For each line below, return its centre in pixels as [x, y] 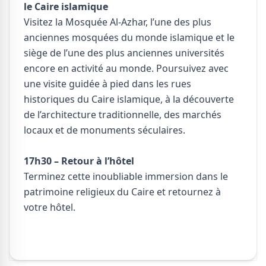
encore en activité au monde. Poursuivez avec [126, 69]
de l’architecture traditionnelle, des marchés [123, 115]
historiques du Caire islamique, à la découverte [129, 99]
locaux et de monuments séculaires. [104, 130]
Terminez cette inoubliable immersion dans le [126, 177]
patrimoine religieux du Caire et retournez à [122, 192]
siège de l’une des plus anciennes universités [124, 53]
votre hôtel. [50, 208]
